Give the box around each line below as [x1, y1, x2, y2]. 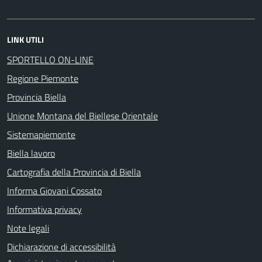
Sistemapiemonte [7, 127, 75, 142]
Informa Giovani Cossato [7, 183, 102, 198]
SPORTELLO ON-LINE [7, 52, 94, 67]
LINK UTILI [7, 33, 44, 46]
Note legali [7, 220, 49, 235]
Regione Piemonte [7, 71, 78, 85]
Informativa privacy [7, 202, 82, 216]
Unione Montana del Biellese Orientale [7, 108, 158, 123]
